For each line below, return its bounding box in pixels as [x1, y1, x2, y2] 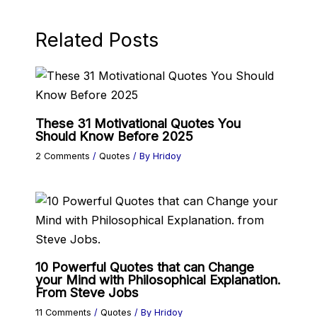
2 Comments [35, 150, 90, 161]
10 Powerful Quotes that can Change [35, 259, 254, 275]
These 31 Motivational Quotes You [35, 115, 241, 131]
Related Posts [35, 27, 158, 52]
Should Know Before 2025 [35, 127, 193, 144]
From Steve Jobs [35, 284, 139, 301]
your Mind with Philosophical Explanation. [35, 272, 281, 288]
